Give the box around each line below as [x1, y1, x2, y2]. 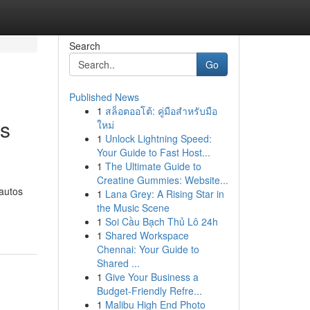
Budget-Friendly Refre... [96, 284, 202, 298]
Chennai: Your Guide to [96, 242, 199, 256]
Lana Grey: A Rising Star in [104, 187, 224, 201]
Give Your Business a [104, 270, 199, 284]
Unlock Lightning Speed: [104, 131, 212, 145]
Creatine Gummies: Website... [96, 173, 228, 187]
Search [69, 39, 100, 53]
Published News [69, 90, 139, 104]
